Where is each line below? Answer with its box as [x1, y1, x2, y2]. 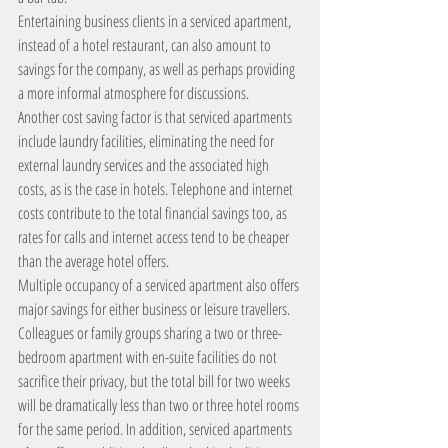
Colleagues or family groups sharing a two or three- [18, 322, 282, 344]
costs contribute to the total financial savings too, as [18, 202, 290, 224]
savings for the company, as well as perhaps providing [18, 58, 298, 80]
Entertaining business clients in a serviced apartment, [18, 10, 294, 32]
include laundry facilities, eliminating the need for [18, 130, 277, 152]
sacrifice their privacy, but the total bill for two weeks [18, 370, 293, 392]
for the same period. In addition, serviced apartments [18, 418, 295, 440]
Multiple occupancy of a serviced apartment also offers [18, 274, 302, 296]
